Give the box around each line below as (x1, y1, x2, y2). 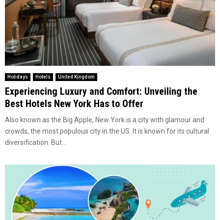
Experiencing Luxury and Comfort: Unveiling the (5, 85, 197, 97)
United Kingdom (58, 74, 95, 80)
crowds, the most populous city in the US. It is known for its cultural (5, 127, 209, 135)
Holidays (7, 74, 28, 80)
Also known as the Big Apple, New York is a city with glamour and (5, 115, 204, 124)
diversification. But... (5, 138, 66, 146)
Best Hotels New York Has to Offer (5, 97, 143, 110)
